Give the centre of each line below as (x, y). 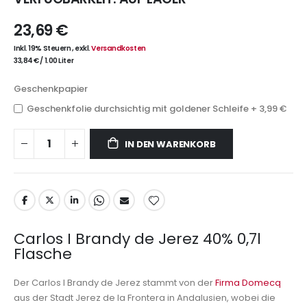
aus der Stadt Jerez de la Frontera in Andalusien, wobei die (145, 297)
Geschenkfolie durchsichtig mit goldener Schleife (139, 109)
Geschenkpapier (51, 89)
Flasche (43, 254)
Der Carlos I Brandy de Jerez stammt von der (114, 282)
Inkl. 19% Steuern (43, 49)
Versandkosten (119, 49)
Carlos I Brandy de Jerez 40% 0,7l (137, 238)
